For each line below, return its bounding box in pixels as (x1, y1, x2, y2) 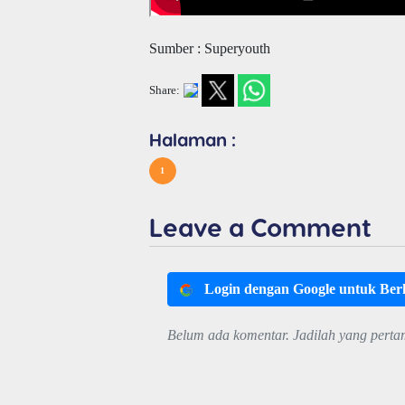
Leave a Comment (148, 211, 372, 241)
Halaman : (148, 127, 236, 150)
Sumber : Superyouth (148, 40, 270, 56)
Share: (148, 83, 180, 97)
